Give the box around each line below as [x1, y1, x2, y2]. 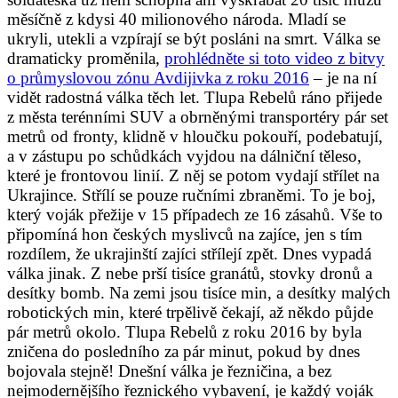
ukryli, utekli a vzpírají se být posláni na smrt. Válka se [7, 28, 380, 48]
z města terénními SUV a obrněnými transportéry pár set [7, 107, 388, 126]
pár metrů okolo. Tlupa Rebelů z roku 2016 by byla [7, 322, 362, 341]
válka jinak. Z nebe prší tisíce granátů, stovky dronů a [7, 263, 372, 283]
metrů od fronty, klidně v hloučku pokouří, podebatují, [7, 126, 383, 146]
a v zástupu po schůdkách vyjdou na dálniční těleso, [7, 146, 362, 165]
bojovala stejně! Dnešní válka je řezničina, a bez [7, 361, 331, 380]
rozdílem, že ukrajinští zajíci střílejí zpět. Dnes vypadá [7, 243, 371, 263]
